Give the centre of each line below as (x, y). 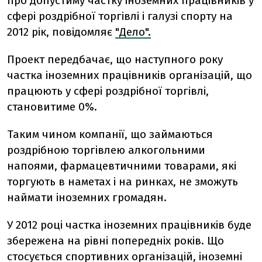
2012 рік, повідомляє (61, 32)
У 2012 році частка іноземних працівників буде (129, 225)
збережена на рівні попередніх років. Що (116, 241)
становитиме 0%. (52, 107)
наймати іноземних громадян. (87, 197)
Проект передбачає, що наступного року (115, 59)
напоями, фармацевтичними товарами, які (122, 166)
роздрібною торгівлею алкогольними (106, 150)
